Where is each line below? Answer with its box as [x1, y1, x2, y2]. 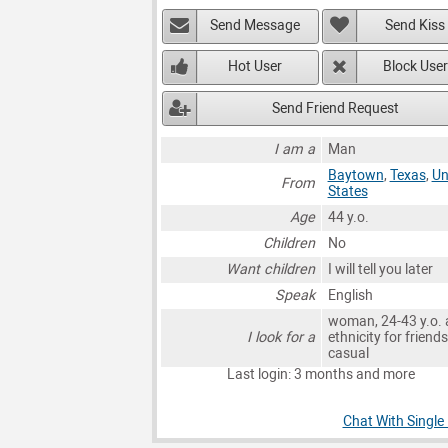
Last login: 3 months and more [226, 366, 415, 384]
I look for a [247, 329, 316, 347]
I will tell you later [327, 261, 433, 279]
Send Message [210, 17, 301, 35]
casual [327, 345, 369, 363]
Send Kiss [385, 17, 446, 35]
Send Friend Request [271, 99, 399, 117]
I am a [274, 141, 316, 159]
